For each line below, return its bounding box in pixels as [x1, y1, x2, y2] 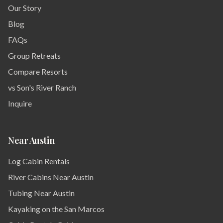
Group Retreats [8, 51, 61, 60]
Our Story [8, 3, 41, 12]
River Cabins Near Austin [8, 172, 94, 182]
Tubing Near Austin [8, 188, 75, 198]
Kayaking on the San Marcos [8, 204, 105, 214]
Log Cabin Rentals [8, 156, 70, 166]
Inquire [8, 99, 32, 108]
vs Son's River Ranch [8, 83, 76, 92]
